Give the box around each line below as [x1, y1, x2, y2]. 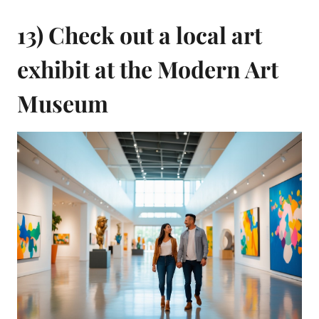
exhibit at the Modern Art [17, 53, 278, 84]
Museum [17, 87, 108, 118]
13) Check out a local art [17, 19, 262, 50]
